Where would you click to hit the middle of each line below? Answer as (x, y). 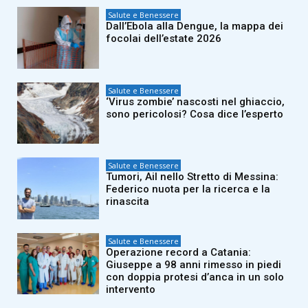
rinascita (128, 202)
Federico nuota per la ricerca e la (188, 189)
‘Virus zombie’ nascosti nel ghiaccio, (196, 101)
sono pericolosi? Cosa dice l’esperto (195, 114)
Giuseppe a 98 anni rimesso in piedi (194, 264)
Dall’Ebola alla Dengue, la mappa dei (195, 26)
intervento (131, 289)
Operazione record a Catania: (179, 252)
